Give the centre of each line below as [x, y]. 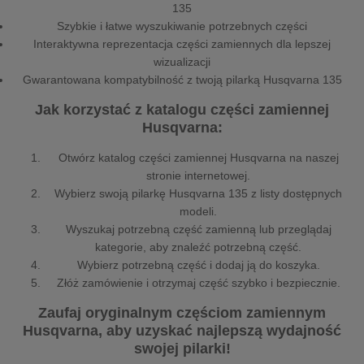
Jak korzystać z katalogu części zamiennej [182, 110]
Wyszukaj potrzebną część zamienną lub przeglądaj [198, 230]
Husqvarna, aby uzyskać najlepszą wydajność [182, 331]
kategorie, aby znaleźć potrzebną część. [198, 247]
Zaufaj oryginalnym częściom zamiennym [182, 313]
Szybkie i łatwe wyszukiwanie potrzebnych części [182, 26]
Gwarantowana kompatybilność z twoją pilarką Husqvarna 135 [182, 80]
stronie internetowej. [198, 176]
